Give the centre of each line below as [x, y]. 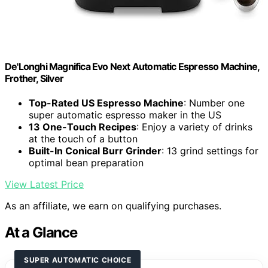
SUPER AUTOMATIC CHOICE [78, 260]
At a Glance [41, 233]
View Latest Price [44, 185]
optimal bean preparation [86, 163]
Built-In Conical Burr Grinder [95, 151]
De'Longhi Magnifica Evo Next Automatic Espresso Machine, [132, 66]
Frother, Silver [34, 78]
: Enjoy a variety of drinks [194, 127]
